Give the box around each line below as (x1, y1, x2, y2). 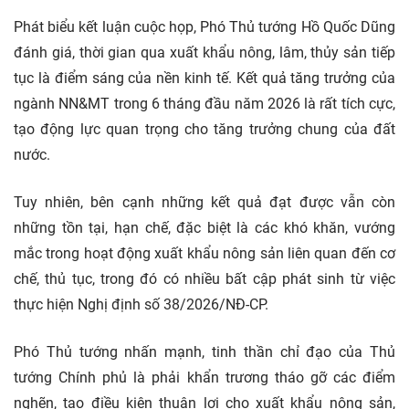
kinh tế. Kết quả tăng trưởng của (184, 68, 396, 87)
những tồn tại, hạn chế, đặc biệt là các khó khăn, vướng (14, 218, 395, 236)
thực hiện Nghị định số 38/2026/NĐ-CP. (14, 295, 268, 313)
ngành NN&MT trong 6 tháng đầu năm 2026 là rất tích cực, (14, 94, 395, 112)
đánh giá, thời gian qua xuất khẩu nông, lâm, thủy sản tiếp (14, 43, 395, 61)
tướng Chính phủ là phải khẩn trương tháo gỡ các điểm (14, 368, 395, 386)
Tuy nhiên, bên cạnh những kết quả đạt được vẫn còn (14, 193, 395, 211)
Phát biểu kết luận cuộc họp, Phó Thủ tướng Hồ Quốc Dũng (14, 17, 395, 36)
